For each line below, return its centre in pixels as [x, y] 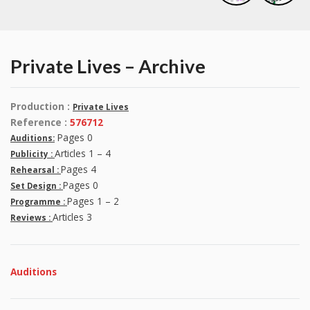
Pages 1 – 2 [93, 201]
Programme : [39, 202]
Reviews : [31, 218]
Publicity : [33, 154]
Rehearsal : [36, 170]
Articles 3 [72, 217]
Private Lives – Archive [108, 66]
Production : [40, 107]
